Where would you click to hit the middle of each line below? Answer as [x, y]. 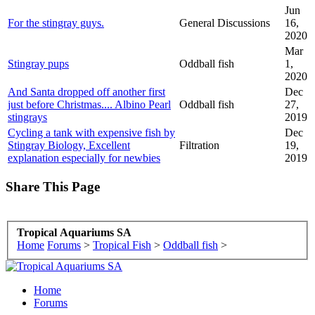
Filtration [199, 145]
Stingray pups [38, 63]
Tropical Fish [122, 245]
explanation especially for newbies [84, 157]
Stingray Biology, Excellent [69, 145]
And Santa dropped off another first [86, 91]
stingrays [27, 117]
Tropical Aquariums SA [74, 232]
